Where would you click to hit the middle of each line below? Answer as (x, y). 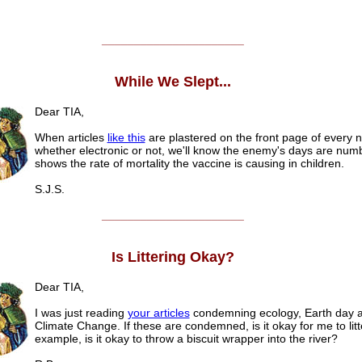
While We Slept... (173, 82)
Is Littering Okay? (173, 257)
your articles (158, 313)
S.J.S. (49, 189)
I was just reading (81, 313)
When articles (71, 138)
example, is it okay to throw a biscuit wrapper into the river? (186, 339)
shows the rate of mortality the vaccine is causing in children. (189, 164)
